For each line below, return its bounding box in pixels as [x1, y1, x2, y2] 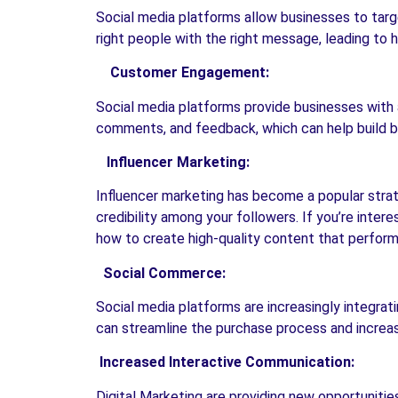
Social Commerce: [96, 264, 226, 282]
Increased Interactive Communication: [96, 354, 354, 371]
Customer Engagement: [96, 64, 269, 82]
